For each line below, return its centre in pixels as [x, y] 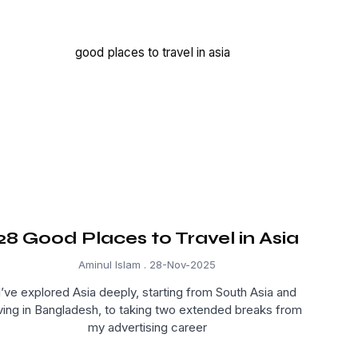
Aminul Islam [111, 265]
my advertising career [147, 328]
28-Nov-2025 [181, 265]
